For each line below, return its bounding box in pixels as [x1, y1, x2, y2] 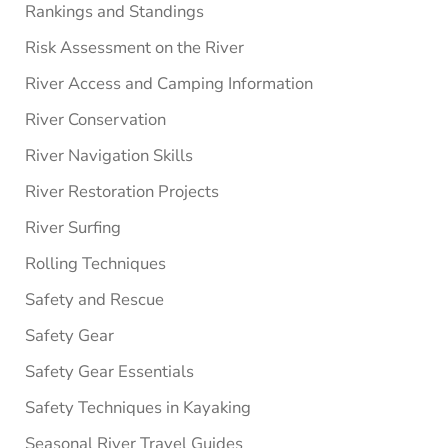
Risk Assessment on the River [24, 35, 244, 59]
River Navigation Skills [24, 143, 193, 167]
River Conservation [24, 107, 166, 131]
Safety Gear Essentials [24, 359, 194, 383]
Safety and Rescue [24, 287, 164, 311]
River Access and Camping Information [24, 71, 313, 95]
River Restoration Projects [24, 179, 219, 203]
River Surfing [24, 215, 121, 239]
